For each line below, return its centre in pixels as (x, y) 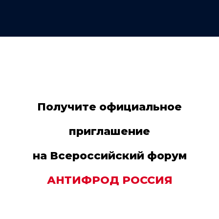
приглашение (109, 131)
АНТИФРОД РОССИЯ (109, 180)
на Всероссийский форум (109, 156)
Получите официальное (109, 107)
